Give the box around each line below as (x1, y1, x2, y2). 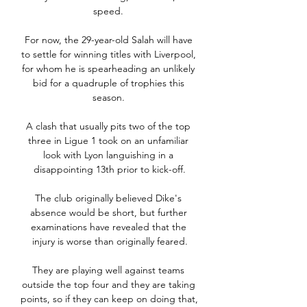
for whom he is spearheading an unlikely (22, 62, 195, 75)
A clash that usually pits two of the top (26, 120, 191, 133)
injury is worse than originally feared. (32, 235, 188, 248)
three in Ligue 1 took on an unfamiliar (28, 134, 188, 147)
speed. (93, 5, 126, 18)
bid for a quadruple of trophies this (32, 77, 184, 90)
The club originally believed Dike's (35, 192, 182, 205)
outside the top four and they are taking (21, 278, 195, 291)
